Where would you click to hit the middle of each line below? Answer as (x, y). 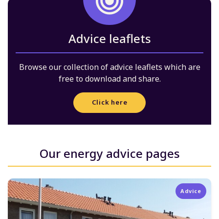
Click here (109, 102)
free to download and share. (109, 78)
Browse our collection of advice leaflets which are (109, 67)
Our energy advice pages (109, 153)
